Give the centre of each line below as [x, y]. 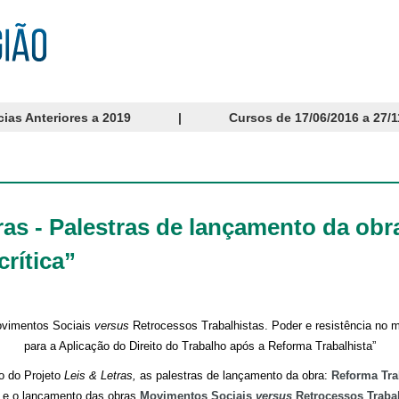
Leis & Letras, [102, 375]
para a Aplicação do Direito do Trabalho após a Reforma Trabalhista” [199, 346]
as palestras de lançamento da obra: [235, 375]
